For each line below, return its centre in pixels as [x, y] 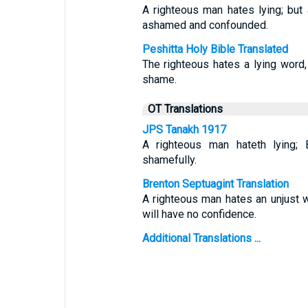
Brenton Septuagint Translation [215, 184]
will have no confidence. [199, 214]
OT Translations [185, 109]
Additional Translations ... [201, 238]
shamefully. [169, 160]
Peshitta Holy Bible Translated [215, 49]
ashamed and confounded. [205, 25]
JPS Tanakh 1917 [184, 130]
